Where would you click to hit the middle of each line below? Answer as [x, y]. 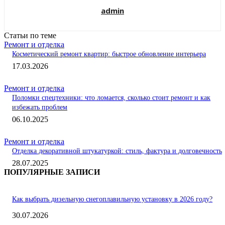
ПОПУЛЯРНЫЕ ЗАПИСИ [52, 172]
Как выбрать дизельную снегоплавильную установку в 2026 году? [112, 199]
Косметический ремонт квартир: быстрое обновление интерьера [109, 54]
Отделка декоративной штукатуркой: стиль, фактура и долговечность [117, 151]
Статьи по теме [30, 35]
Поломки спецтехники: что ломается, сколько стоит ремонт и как [111, 97]
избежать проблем [40, 107]
